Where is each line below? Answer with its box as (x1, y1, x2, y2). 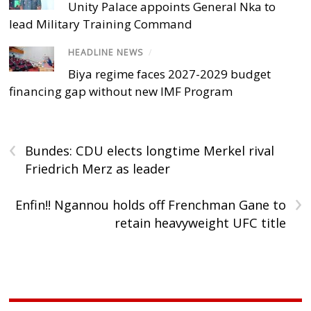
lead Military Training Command (9, 16, 193, 33)
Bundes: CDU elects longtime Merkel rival (25, 142, 275, 159)
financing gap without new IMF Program (9, 83, 233, 99)
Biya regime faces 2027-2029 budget (68, 65, 271, 82)
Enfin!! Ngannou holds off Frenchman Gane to (15, 196, 286, 213)
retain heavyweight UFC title (114, 214, 286, 231)
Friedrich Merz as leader (25, 160, 171, 177)
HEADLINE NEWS (68, 47, 144, 59)
